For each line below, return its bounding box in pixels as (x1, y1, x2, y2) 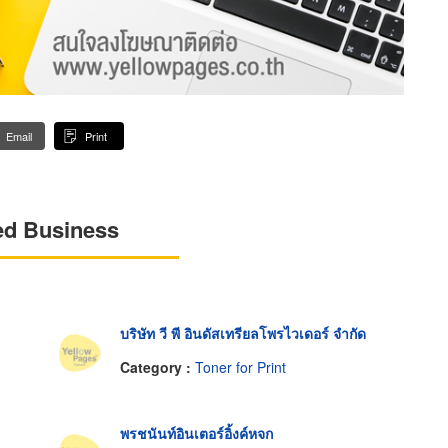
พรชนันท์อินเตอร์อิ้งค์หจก (119, 423, 273, 444)
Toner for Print (194, 356, 286, 377)
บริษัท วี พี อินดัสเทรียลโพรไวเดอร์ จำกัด (119, 323, 366, 344)
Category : (119, 356, 195, 377)
